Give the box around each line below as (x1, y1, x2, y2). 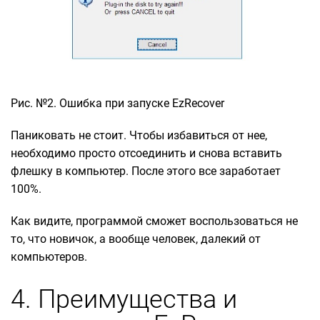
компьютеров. (11, 249, 90, 264)
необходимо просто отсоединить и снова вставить (11, 146, 282, 160)
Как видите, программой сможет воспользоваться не (11, 214, 298, 228)
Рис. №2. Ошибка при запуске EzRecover (11, 96, 224, 110)
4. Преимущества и (11, 284, 237, 315)
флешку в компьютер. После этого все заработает (11, 164, 281, 178)
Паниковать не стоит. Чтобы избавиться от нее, (11, 128, 267, 142)
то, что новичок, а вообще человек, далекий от (11, 231, 261, 246)
